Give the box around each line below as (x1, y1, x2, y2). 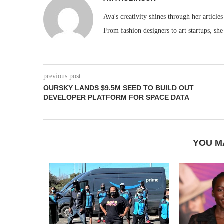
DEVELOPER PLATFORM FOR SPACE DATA (43, 93, 189, 102)
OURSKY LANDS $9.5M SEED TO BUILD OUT (43, 84, 194, 92)
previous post (43, 72, 81, 80)
